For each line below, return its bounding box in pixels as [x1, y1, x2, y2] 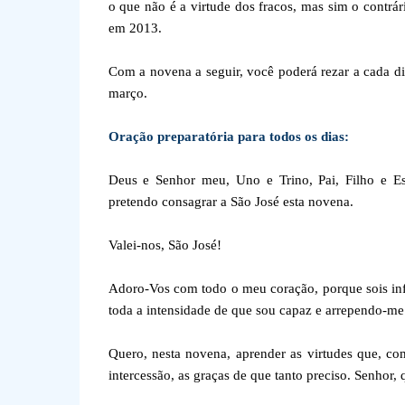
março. [108, 86, 147, 100]
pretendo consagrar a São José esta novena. [108, 194, 353, 209]
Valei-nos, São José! [108, 238, 221, 252]
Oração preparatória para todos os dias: [108, 129, 349, 144]
